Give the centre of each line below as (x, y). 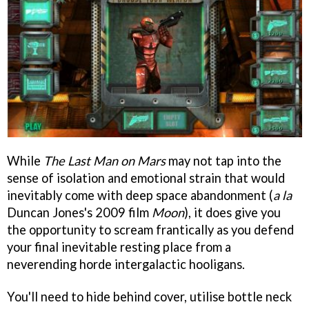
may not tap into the (223, 160)
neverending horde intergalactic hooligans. (126, 264)
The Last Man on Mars (104, 160)
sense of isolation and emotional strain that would (146, 178)
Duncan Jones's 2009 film (79, 212)
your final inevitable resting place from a (119, 247)
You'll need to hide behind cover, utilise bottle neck (149, 296)
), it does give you (232, 212)
